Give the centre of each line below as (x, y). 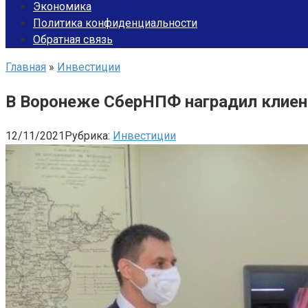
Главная (26, 67)
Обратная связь (73, 40)
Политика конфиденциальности (115, 23)
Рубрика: (87, 135)
